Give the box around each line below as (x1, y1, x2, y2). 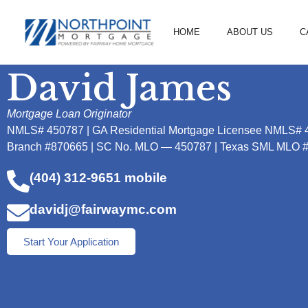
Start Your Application (23, 236, 119, 248)
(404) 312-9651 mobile (30, 170, 167, 186)
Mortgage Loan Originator (7, 108, 131, 120)
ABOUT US (226, 27, 273, 37)
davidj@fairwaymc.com (30, 202, 177, 217)
